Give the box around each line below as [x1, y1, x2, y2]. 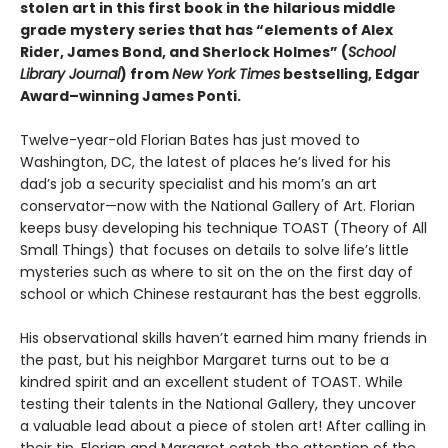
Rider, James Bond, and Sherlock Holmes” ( [20, 42, 348, 63]
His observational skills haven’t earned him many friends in [20, 328, 427, 349]
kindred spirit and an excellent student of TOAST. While [20, 372, 403, 393]
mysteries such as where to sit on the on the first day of [20, 262, 413, 283]
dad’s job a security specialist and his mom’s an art [20, 174, 377, 195]
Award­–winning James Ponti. [20, 86, 241, 107]
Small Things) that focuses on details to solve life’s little [20, 240, 409, 261]
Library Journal [20, 64, 120, 85]
